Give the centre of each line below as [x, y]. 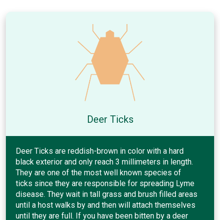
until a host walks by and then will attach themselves [106, 205]
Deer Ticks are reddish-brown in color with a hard [100, 151]
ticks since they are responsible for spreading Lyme [105, 183]
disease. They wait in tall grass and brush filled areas [107, 194]
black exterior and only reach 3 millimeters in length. [104, 162]
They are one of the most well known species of [98, 172]
